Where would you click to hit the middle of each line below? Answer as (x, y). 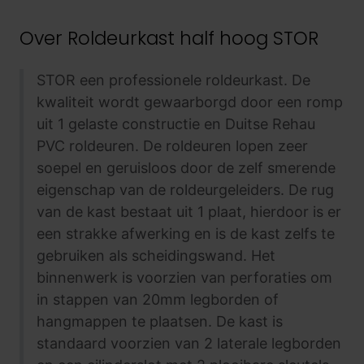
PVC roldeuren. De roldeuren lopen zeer (172, 145)
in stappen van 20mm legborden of (158, 299)
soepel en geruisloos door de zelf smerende (186, 167)
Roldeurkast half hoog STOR (191, 38)
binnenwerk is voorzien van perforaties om (184, 277)
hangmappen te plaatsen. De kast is (160, 321)
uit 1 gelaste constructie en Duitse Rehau (176, 123)
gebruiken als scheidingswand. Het (156, 255)
